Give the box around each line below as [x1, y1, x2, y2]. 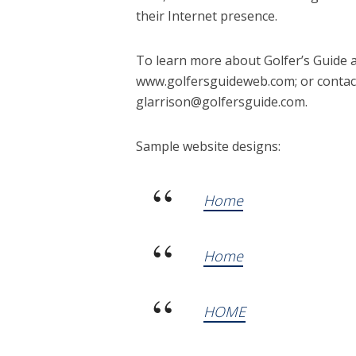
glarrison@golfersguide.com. [135, 92, 308, 110]
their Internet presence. [135, 6, 277, 25]
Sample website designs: [135, 137, 281, 155]
